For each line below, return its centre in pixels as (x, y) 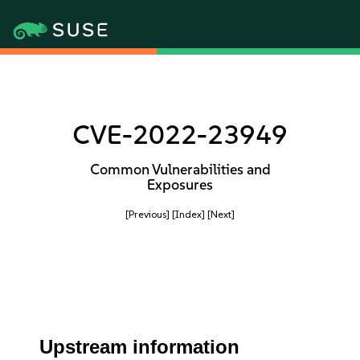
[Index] (188, 214)
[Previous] (147, 214)
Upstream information (140, 347)
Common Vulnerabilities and (180, 170)
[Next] (221, 214)
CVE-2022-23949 (180, 135)
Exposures (180, 185)
